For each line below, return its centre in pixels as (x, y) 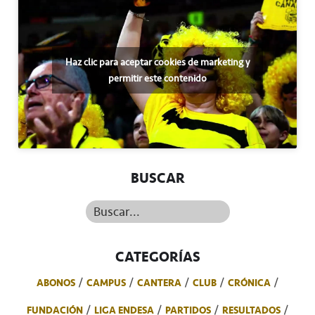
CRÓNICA (249, 282)
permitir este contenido (157, 78)
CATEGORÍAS (157, 256)
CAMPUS (106, 282)
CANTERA (159, 282)
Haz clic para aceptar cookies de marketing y (157, 62)
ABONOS (56, 282)
